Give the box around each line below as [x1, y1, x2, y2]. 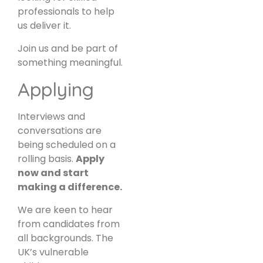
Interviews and [18, 110, 85, 124]
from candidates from [18, 217, 120, 231]
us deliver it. [18, 19, 71, 33]
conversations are [18, 124, 102, 138]
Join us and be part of [18, 41, 118, 55]
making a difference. [18, 180, 122, 194]
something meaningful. [18, 55, 123, 69]
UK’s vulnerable [18, 245, 89, 259]
